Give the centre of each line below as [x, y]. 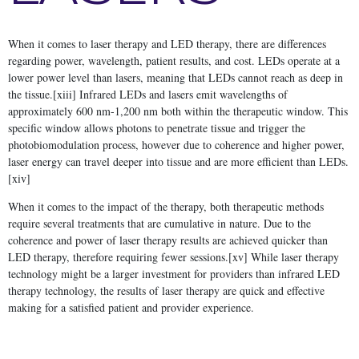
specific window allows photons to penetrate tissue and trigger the [157, 127]
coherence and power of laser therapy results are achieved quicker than [168, 240]
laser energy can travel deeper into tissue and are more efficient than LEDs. [178, 161]
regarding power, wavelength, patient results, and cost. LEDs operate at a [174, 60]
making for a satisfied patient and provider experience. [131, 307]
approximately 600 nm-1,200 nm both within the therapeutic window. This [178, 111]
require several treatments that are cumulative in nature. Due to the [159, 223]
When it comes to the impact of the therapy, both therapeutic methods [166, 206]
